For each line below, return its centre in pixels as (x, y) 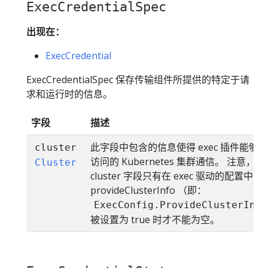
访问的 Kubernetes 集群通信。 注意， (173, 162)
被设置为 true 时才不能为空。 (155, 220)
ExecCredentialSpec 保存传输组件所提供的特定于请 (138, 80)
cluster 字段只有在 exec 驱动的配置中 (172, 176)
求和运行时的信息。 (69, 94)
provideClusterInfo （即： (148, 191)
